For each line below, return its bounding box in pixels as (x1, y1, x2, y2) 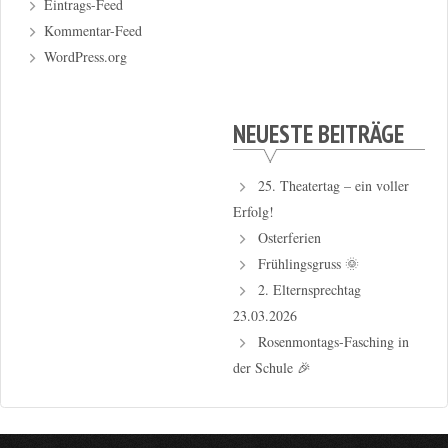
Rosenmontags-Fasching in (257, 331, 409, 351)
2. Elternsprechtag (257, 279, 361, 299)
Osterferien (257, 227, 321, 247)
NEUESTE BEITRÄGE (232, 118, 404, 151)
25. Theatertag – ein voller (257, 175, 409, 195)
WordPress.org (44, 46, 128, 66)
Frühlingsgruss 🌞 (257, 253, 359, 273)
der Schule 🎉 (232, 357, 311, 377)
